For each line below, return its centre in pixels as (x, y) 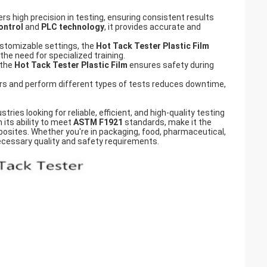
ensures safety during (171, 65)
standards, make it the (167, 122)
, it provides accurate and (153, 27)
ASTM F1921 (98, 122)
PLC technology (73, 27)
